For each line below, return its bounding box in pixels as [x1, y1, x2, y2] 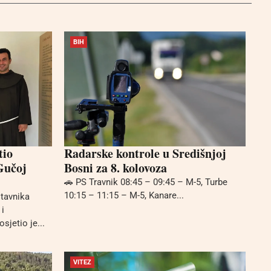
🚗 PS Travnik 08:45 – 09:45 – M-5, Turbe [64, 176, 227, 188]
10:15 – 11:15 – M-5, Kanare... [64, 189, 184, 201]
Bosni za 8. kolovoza [64, 158, 167, 177]
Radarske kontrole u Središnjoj [64, 144, 226, 162]
